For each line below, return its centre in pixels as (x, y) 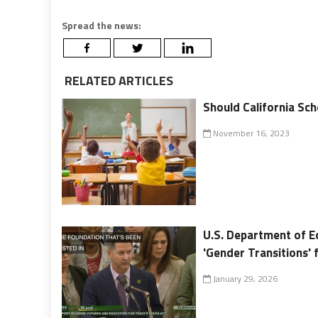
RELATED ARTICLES (117, 80)
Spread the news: (102, 25)
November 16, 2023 (251, 133)
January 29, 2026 (245, 278)
